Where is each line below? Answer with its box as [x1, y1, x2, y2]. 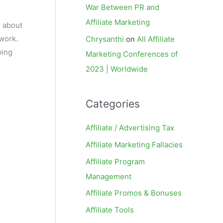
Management [86, 171, 131, 181]
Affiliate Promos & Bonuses [86, 188, 182, 198]
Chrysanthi [86, 34, 124, 44]
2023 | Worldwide [86, 64, 148, 74]
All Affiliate [137, 34, 175, 44]
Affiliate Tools [86, 205, 134, 215]
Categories [86, 98, 140, 110]
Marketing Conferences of [86, 49, 178, 59]
